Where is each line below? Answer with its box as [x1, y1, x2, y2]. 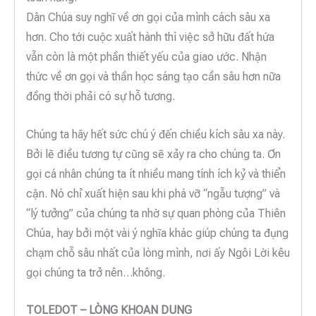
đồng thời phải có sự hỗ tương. [26, 90, 175, 104]
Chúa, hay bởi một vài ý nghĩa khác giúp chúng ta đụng [26, 226, 288, 240]
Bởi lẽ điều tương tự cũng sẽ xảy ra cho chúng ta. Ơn [26, 147, 281, 161]
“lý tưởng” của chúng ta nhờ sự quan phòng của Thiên [26, 206, 286, 220]
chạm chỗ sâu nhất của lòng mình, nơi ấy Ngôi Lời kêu [26, 245, 290, 260]
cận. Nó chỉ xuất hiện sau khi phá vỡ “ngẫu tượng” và [26, 186, 280, 200]
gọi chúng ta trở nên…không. [26, 265, 165, 279]
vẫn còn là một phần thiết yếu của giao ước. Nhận [26, 50, 267, 64]
